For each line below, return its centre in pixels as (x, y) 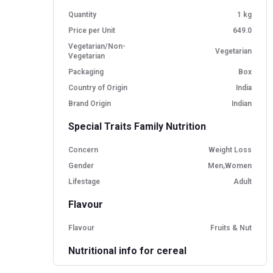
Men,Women (230, 165)
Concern (83, 150)
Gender (81, 165)
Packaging (86, 72)
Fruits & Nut (231, 228)
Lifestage (84, 181)
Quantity (82, 14)
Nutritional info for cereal (127, 250)
